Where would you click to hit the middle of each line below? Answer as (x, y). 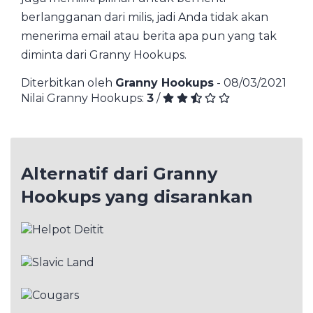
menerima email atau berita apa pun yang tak (149, 36)
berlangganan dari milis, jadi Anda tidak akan (145, 17)
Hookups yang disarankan (137, 196)
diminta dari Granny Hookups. (104, 54)
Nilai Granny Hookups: (84, 98)
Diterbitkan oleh (68, 82)
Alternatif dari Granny (119, 173)
